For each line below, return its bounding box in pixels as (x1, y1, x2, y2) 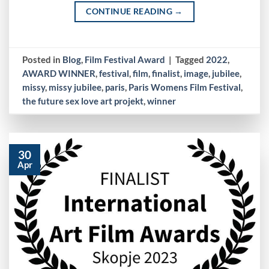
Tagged (175, 53, 207, 65)
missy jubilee (49, 81, 102, 92)
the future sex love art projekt (22, 95, 144, 106)
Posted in (22, 53, 63, 65)
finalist (152, 67, 181, 79)
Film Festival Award (85, 53, 166, 65)
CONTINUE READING (86, 5, 175, 16)
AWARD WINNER (22, 67, 96, 79)
